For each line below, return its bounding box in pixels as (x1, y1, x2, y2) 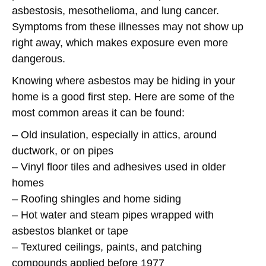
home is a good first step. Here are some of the (12, 91, 235, 103)
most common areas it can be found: (12, 107, 185, 119)
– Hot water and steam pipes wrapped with (12, 209, 214, 221)
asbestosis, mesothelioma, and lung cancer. (12, 5, 219, 17)
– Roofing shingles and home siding (12, 193, 181, 205)
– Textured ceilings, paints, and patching (12, 241, 202, 253)
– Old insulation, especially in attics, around (12, 129, 217, 141)
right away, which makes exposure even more (12, 37, 228, 49)
